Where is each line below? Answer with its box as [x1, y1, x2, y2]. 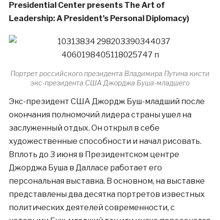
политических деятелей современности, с [8, 203, 175, 213]
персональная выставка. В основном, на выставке [8, 176, 205, 186]
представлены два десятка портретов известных [8, 190, 205, 199]
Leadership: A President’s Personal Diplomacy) [8, 14, 189, 24]
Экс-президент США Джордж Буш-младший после [8, 97, 205, 107]
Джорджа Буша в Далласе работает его [8, 163, 162, 173]
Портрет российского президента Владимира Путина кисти [10, 69, 210, 78]
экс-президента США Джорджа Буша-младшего [30, 79, 190, 87]
